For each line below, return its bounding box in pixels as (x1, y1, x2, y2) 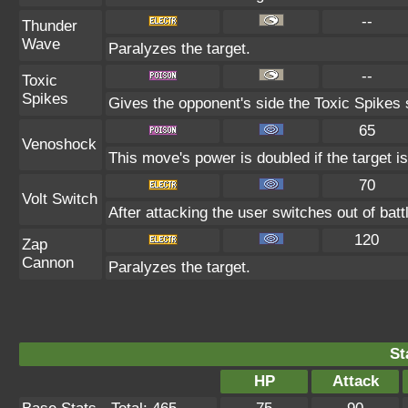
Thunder (22, 17, 77, 35)
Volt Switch (22, 190, 97, 208)
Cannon (22, 254, 74, 271)
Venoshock (22, 136, 97, 153)
